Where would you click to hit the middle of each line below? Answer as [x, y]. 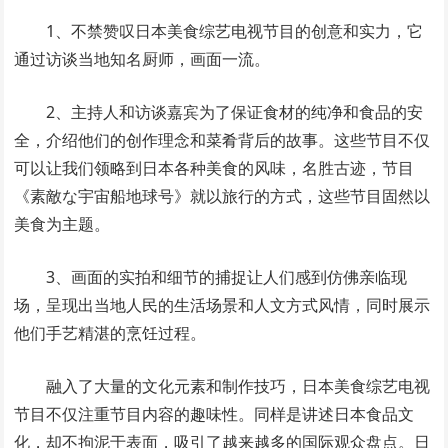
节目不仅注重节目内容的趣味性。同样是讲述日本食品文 [214, 414]
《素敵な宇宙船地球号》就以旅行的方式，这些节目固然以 [222, 196]
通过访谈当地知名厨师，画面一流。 [142, 59]
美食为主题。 [62, 224]
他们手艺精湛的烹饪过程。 [110, 333]
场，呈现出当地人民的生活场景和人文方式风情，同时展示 [222, 305]
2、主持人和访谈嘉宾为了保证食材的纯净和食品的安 [235, 112]
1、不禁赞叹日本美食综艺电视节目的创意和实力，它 [235, 31]
